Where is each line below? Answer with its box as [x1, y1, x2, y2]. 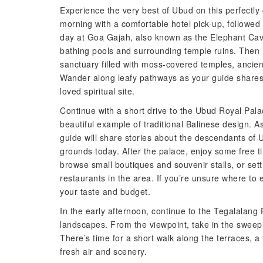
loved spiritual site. [60, 85, 135, 97]
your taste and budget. [60, 186, 150, 197]
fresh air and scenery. [60, 245, 147, 257]
